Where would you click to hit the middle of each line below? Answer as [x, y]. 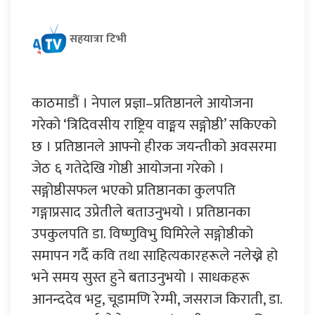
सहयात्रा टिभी [98, 39]
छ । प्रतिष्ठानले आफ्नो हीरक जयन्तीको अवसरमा [154, 146]
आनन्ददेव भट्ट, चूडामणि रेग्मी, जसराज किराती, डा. [157, 299]
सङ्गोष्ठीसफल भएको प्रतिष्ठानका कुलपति [134, 190]
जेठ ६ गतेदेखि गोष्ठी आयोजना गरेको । [128, 168]
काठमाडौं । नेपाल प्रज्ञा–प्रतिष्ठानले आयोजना [142, 103]
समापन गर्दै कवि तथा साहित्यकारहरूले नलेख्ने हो [155, 255]
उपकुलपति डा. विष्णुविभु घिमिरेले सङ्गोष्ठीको [142, 233]
